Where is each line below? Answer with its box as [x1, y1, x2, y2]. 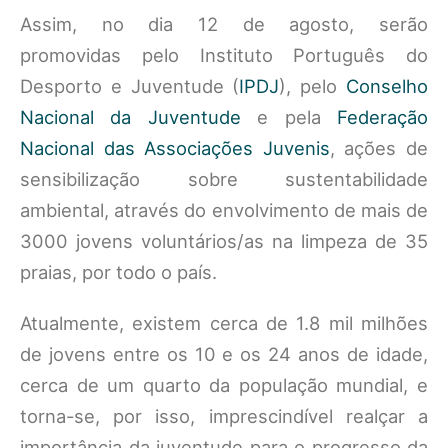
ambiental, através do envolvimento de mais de [20, 199, 428, 221]
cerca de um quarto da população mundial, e [20, 374, 428, 396]
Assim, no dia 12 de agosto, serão [20, 13, 428, 35]
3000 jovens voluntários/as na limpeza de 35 [20, 230, 428, 252]
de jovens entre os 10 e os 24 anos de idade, [20, 343, 428, 365]
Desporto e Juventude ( [20, 75, 240, 97]
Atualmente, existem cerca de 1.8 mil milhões [20, 312, 428, 334]
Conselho [346, 75, 429, 97]
